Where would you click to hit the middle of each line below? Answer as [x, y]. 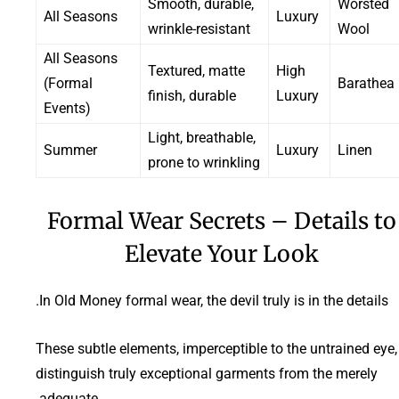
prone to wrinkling [204, 162]
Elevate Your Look [222, 253]
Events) [67, 108]
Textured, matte [196, 70]
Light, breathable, [202, 137]
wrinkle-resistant [199, 28]
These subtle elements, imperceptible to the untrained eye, [216, 348]
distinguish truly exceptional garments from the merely [207, 373]
